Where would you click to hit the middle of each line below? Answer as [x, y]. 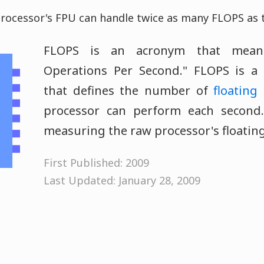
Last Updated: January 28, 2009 [122, 180]
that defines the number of [129, 90]
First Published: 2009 [96, 162]
